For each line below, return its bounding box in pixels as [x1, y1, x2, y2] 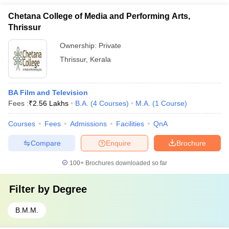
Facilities [116, 120, 144, 128]
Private [99, 41, 121, 50]
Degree [53, 184, 87, 195]
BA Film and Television [8, 88, 88, 97]
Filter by [9, 184, 53, 195]
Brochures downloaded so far [84, 159, 167, 167]
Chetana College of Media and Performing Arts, [8, 12, 190, 20]
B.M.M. [15, 206, 38, 214]
